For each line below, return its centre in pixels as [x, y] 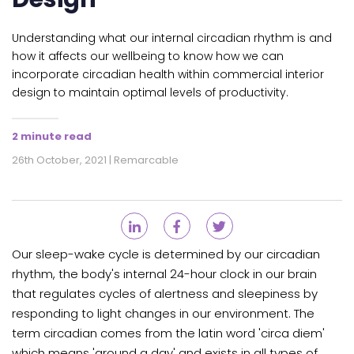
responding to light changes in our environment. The [163, 314]
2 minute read [52, 137]
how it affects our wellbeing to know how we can [148, 56]
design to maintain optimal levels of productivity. [150, 93]
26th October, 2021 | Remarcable [95, 160]
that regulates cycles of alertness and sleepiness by [165, 294]
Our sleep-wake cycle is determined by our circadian [166, 254]
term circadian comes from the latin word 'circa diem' [168, 333]
